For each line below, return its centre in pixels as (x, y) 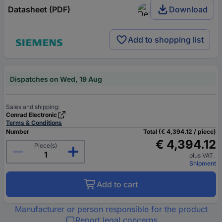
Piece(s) (46, 145)
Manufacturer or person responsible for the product (111, 209)
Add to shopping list (166, 40)
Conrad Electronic (31, 115)
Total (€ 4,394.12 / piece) (180, 132)
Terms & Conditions (34, 123)
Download (188, 9)
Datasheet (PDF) (39, 9)
